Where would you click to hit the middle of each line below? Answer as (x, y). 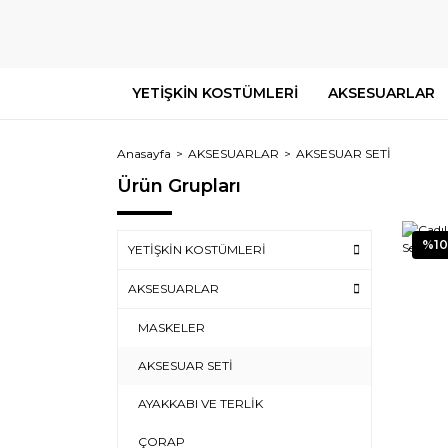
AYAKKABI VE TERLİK (200, 403)
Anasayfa (144, 153)
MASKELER (171, 327)
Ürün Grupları (179, 186)
